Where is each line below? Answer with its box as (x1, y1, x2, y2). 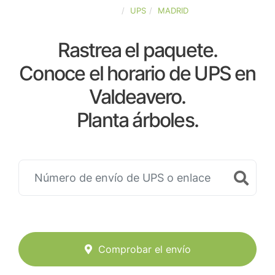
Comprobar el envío (98, 243, 191, 256)
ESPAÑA (87, 6, 118, 15)
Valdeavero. (89, 85, 186, 109)
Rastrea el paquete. (57, 38, 218, 62)
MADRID (157, 6, 188, 15)
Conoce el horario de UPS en (19, 61, 256, 85)
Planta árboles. (77, 108, 198, 132)
